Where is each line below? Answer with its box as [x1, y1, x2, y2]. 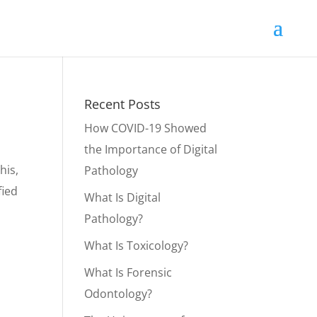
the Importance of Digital [84, 142, 218, 157]
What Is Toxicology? [84, 238, 189, 253]
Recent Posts [84, 96, 161, 113]
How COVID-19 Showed [84, 120, 207, 136]
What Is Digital [84, 190, 161, 205]
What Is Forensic [84, 265, 173, 280]
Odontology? [84, 286, 153, 301]
